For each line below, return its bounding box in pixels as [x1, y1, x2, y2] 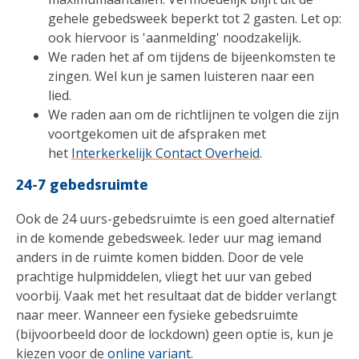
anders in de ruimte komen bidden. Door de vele [16, 248, 304, 266]
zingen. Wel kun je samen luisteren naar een [48, 67, 314, 85]
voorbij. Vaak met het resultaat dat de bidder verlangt [16, 287, 337, 305]
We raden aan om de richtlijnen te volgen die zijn [48, 105, 339, 123]
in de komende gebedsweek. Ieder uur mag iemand [16, 229, 321, 247]
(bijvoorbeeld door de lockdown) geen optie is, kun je [16, 325, 333, 343]
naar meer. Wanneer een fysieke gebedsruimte [16, 306, 298, 324]
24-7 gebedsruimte [16, 175, 148, 193]
